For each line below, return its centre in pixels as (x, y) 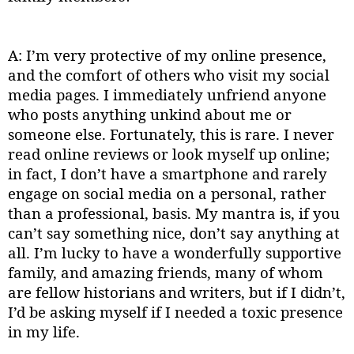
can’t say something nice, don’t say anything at (174, 233)
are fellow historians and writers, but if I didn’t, (177, 292)
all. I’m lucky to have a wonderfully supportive (175, 253)
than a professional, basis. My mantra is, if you (174, 213)
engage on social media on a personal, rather (167, 194)
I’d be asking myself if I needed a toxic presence (175, 312)
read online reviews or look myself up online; (169, 154)
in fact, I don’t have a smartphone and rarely (168, 174)
